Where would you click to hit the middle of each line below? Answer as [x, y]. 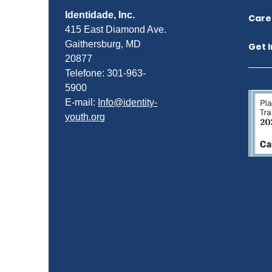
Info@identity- [128, 102]
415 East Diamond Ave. [116, 29]
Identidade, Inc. [100, 15]
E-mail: [80, 102]
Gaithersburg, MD [103, 44]
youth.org [85, 117]
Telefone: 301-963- [106, 73]
